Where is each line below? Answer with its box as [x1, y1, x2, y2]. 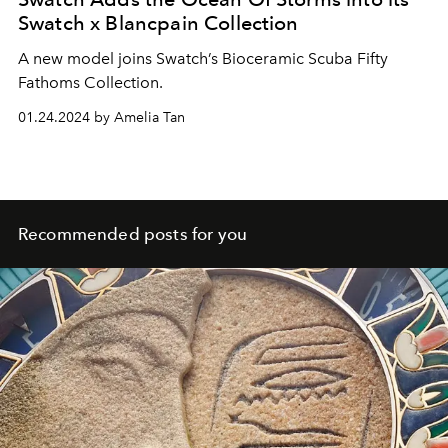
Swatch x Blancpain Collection [18, 11, 299, 36]
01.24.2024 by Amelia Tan [18, 109, 185, 127]
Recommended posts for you [18, 224, 247, 245]
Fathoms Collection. [18, 73, 163, 93]
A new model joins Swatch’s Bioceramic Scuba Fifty [18, 49, 388, 69]
